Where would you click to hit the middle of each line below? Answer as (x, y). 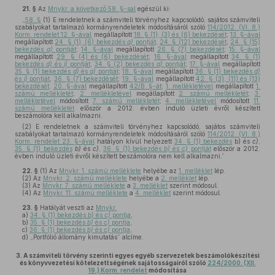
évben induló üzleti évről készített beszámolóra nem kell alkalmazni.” (120, 156)
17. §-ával (205, 64)
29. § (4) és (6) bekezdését (103, 56)
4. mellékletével (191, 101)
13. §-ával (245, 34)
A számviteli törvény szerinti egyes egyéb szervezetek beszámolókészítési (141, 255)
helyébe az (160, 171)
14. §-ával (97, 49)
